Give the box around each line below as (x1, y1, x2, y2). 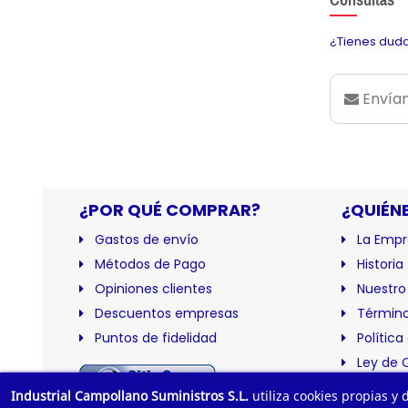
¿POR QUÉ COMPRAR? (79, 199, 260, 222)
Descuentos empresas (95, 304, 239, 323)
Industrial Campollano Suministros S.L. (11, 387, 252, 404)
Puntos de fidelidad (95, 329, 217, 348)
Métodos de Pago (95, 255, 206, 274)
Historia (356, 255, 403, 274)
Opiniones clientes (95, 280, 212, 299)
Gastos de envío (95, 230, 199, 250)
